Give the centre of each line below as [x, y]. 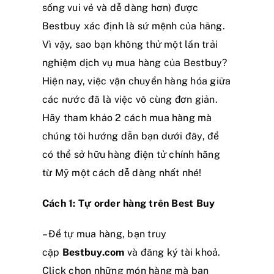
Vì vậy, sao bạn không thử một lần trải [130, 44]
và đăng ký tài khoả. [172, 252]
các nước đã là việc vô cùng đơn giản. [130, 99]
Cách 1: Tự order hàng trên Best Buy [129, 203]
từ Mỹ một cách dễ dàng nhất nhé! [122, 172]
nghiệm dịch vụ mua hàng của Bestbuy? [135, 62]
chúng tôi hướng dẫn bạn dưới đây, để [131, 136]
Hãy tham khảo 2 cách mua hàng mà [127, 117]
